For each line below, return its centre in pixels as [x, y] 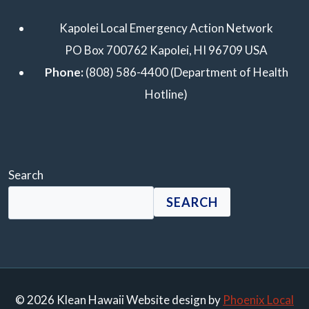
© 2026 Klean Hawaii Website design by [119, 300]
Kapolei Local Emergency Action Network [166, 28]
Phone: [64, 72]
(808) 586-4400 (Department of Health [186, 72]
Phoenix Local [258, 300]
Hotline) [166, 94]
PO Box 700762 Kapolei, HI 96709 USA [166, 50]
